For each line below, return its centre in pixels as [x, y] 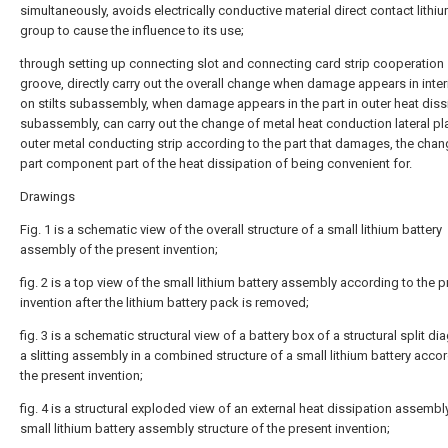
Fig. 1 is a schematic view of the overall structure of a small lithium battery [231, 229]
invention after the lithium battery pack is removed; [164, 302]
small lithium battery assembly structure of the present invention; [205, 428]
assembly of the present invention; [119, 249]
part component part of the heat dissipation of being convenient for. [216, 163]
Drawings [47, 196]
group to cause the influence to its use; [132, 30]
